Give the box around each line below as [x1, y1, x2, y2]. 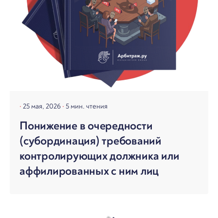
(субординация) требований [19, 134, 162, 148]
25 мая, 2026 [23, 102, 62, 111]
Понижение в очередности [19, 119, 153, 133]
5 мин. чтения [66, 102, 108, 111]
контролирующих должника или [19, 149, 180, 163]
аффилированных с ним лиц [19, 164, 159, 179]
